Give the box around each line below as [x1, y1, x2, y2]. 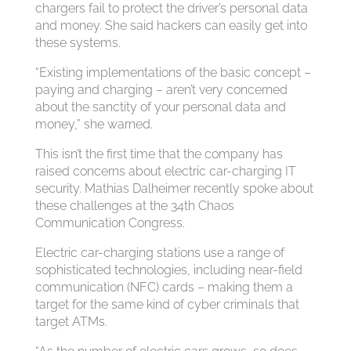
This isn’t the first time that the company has [34, 147, 283, 161]
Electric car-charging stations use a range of [34, 245, 284, 260]
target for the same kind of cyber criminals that [34, 297, 299, 312]
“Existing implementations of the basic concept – [34, 65, 311, 80]
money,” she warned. [34, 117, 153, 132]
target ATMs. [34, 314, 107, 329]
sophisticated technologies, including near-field [34, 262, 302, 277]
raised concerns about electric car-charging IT [34, 164, 296, 179]
